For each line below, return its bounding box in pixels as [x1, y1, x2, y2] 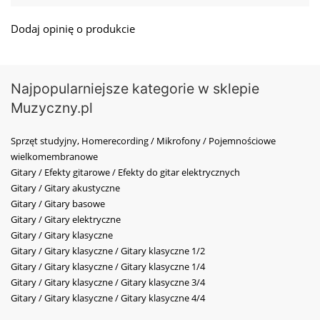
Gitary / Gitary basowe [11, 197, 105, 211]
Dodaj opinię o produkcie [11, 21, 135, 36]
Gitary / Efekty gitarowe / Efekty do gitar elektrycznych [11, 166, 240, 179]
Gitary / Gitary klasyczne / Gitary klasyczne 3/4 [11, 276, 205, 289]
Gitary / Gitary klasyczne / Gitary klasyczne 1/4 [11, 260, 205, 274]
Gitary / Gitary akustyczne [11, 181, 120, 195]
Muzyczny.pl [11, 99, 93, 117]
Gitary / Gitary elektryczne [11, 213, 121, 226]
